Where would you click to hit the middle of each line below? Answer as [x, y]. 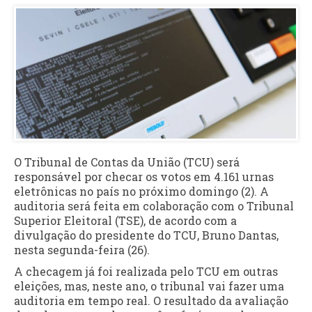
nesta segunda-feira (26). [82, 249]
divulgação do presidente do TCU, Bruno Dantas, [146, 235]
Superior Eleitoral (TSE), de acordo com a [125, 220]
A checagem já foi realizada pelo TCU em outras [146, 271]
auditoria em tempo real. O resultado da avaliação [151, 300]
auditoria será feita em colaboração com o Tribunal [154, 205]
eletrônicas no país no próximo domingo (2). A [141, 191]
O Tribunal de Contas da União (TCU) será [127, 162]
